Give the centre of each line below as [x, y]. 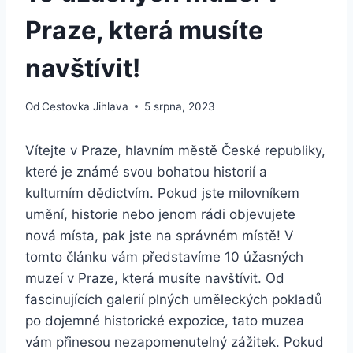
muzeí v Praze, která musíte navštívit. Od [155, 278]
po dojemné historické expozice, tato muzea [165, 320]
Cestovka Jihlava [85, 106]
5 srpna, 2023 [180, 106]
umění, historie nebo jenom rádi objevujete [160, 214]
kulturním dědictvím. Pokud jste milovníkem [162, 193]
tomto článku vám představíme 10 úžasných [164, 256]
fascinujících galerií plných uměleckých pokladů [174, 299]
